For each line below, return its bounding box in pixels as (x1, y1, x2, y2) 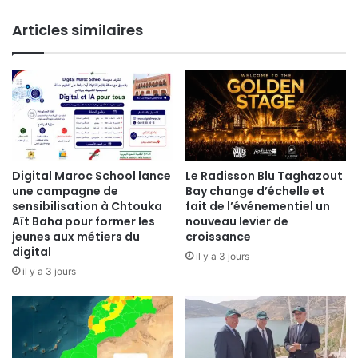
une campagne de (12, 182, 118, 199)
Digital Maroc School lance (12, 167, 171, 184)
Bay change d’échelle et (185, 182, 325, 199)
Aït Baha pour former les (12, 213, 155, 229)
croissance (185, 228, 251, 245)
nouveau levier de (185, 213, 288, 229)
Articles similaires (12, 20, 143, 41)
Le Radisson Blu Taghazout (185, 167, 343, 184)
